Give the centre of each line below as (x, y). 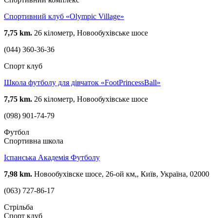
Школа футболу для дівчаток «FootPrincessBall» (82, 82)
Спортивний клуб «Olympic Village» (64, 16)
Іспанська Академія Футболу (52, 157)
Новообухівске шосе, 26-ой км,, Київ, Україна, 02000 (121, 174)
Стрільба (18, 207)
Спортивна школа (34, 141)
